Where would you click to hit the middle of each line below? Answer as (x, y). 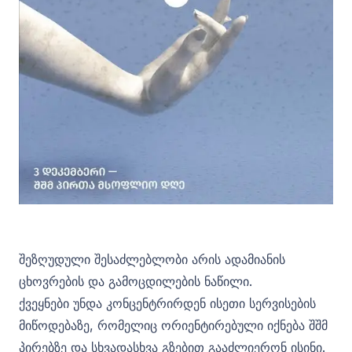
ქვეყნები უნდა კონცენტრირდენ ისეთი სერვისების (167, 303)
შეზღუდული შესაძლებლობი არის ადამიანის (152, 259)
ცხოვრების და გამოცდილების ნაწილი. (136, 281)
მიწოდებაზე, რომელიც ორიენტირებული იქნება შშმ (173, 325)
